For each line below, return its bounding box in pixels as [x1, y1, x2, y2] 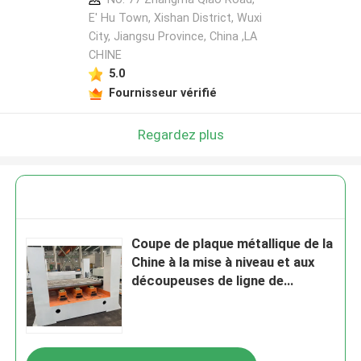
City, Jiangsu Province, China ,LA [88, 30, 257, 44]
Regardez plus [137, 126, 224, 143]
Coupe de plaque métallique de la [131, 235, 334, 252]
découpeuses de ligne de [131, 272, 284, 289]
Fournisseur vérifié [108, 85, 217, 99]
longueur [131, 291, 186, 308]
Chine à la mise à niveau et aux [131, 254, 316, 271]
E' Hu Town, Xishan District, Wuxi [88, 11, 262, 25]
